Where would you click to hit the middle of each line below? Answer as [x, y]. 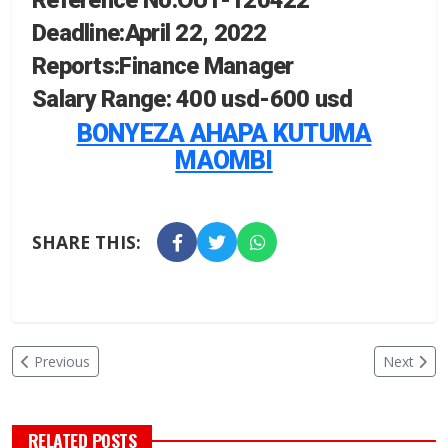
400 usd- [223, 99]
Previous [62, 362]
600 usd [311, 99]
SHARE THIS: [86, 242]
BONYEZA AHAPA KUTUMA [224, 134]
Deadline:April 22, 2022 [149, 33]
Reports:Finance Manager [163, 66]
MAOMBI [224, 161]
